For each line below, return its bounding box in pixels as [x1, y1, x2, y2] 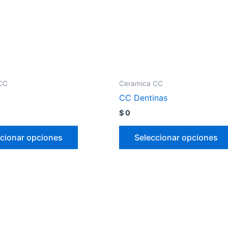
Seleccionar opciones [134, 132, 218, 142]
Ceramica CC [119, 79, 163, 88]
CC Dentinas [119, 93, 167, 103]
